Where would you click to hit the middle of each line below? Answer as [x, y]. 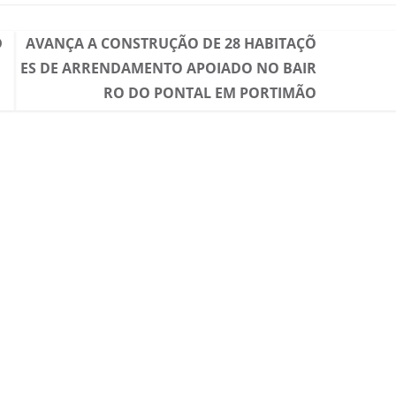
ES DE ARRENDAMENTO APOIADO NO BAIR [168, 68]
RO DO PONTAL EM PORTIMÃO [209, 92]
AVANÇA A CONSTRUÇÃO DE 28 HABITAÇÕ [171, 43]
